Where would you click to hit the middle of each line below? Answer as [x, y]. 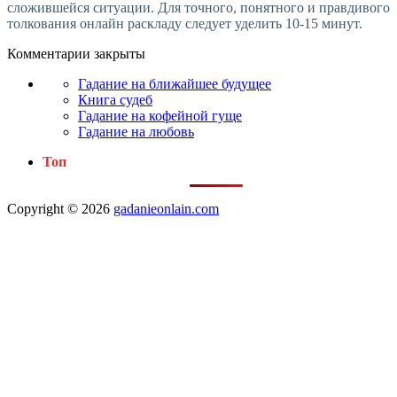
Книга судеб [115, 100]
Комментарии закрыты [76, 54]
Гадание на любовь [136, 132]
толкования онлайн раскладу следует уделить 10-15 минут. [185, 24]
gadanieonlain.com [166, 209]
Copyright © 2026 [60, 209]
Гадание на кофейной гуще [160, 116]
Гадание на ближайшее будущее [175, 84]
